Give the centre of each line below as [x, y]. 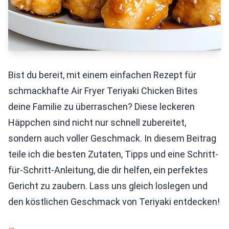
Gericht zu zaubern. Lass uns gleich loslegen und [108, 186]
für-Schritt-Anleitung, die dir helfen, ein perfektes [108, 170]
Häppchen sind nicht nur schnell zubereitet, [97, 122]
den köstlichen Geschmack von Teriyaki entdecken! [114, 202]
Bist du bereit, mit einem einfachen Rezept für [102, 75]
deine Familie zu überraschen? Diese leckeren [101, 107]
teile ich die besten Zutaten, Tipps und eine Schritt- [113, 154]
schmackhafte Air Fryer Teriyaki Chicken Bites [103, 91]
